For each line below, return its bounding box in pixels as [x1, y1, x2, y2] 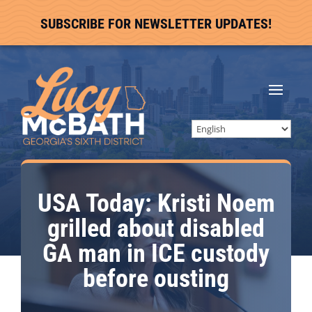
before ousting [83, 264, 229, 293]
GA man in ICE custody [42, 239, 270, 268]
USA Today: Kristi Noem [37, 189, 275, 218]
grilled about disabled [47, 214, 265, 243]
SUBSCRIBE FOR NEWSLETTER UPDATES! [40, 15, 272, 32]
